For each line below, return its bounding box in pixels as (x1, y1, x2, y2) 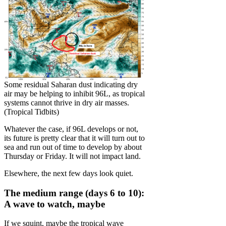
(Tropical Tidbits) (4, 107, 60, 117)
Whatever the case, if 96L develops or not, (4, 125, 138, 134)
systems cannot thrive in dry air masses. (4, 98, 130, 107)
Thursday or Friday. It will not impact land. (4, 152, 141, 161)
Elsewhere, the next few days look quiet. (4, 169, 133, 178)
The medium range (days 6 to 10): (4, 187, 144, 198)
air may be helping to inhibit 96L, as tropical (4, 89, 145, 98)
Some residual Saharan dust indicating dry (4, 80, 138, 89)
